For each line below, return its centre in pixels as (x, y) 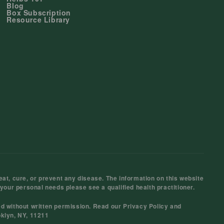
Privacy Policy (146, 206)
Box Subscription (39, 12)
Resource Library (38, 19)
